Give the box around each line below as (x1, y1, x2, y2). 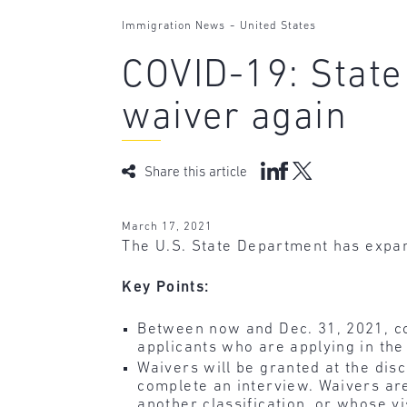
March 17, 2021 (122, 220, 213, 233)
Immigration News (122, 21, 226, 33)
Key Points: (122, 280, 210, 296)
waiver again (122, 99, 348, 139)
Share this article (144, 165, 248, 180)
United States (240, 21, 317, 33)
